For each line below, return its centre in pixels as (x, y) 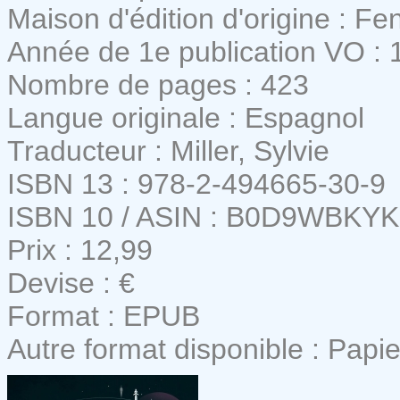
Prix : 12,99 (80, 250)
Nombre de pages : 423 (158, 84)
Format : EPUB (104, 316)
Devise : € (71, 283)
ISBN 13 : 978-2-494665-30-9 (196, 183)
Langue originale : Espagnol (186, 117)
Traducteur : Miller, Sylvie (168, 150)
